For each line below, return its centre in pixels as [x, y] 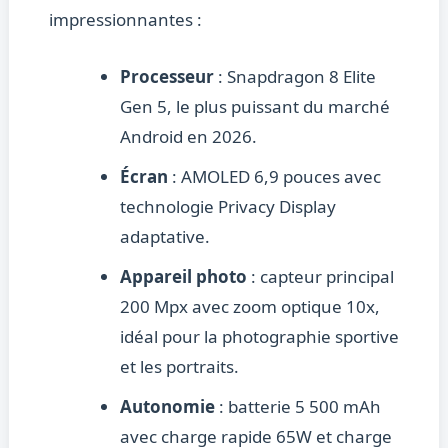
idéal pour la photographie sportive [259, 337]
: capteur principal [320, 277]
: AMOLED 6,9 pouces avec [274, 177]
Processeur [166, 77]
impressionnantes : [125, 20]
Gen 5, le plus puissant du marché [254, 107]
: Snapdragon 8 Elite [294, 77]
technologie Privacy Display [227, 207]
